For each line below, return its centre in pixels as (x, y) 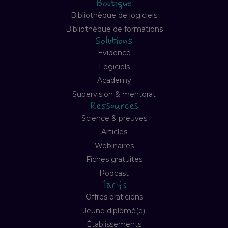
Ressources (114, 106)
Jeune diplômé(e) (114, 211)
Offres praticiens (114, 197)
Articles (114, 132)
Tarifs (114, 185)
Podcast (114, 173)
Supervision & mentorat (114, 94)
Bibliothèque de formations (114, 29)
